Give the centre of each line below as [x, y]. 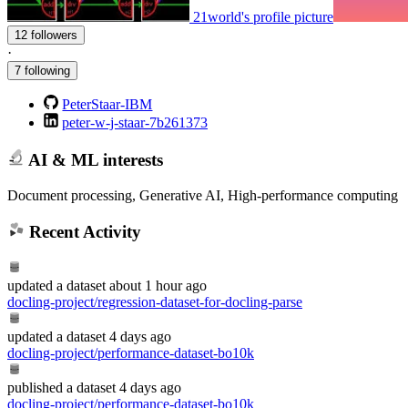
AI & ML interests [93, 159]
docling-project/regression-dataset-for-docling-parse [155, 301]
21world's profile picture [263, 17]
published [35, 387]
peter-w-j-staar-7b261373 [135, 123]
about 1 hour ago [158, 285]
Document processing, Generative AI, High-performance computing [203, 195]
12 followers [54, 36]
